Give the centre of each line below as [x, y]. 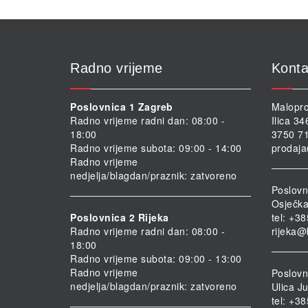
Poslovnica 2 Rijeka [120, 218]
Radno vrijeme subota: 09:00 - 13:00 [156, 259]
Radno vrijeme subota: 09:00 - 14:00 [156, 148]
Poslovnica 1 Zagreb [122, 107]
